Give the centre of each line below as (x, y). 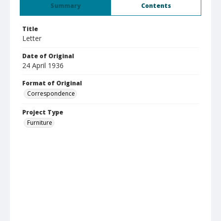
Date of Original (48, 56)
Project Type (43, 112)
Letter (32, 38)
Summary (65, 6)
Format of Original (52, 83)
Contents (156, 6)
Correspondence (51, 93)
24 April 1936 (43, 65)
